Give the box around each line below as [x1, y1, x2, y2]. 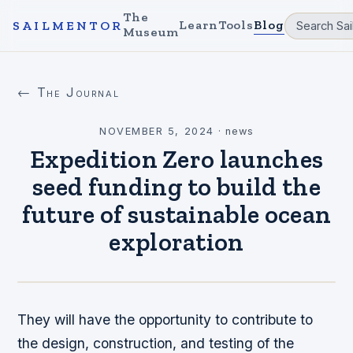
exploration [109, 227, 244, 257]
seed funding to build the [32, 172, 321, 202]
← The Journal [17, 84, 120, 100]
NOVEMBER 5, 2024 [99, 125, 214, 137]
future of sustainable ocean [21, 199, 332, 229]
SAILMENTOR [13, 18, 123, 33]
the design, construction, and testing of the [17, 335, 295, 351]
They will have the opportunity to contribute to [17, 311, 314, 328]
